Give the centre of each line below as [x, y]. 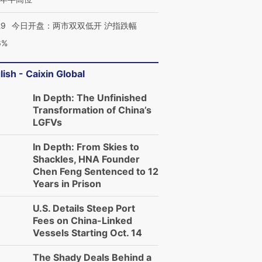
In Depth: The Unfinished [90, 98]
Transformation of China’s [92, 110]
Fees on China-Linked [82, 220]
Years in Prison [67, 184]
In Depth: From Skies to [86, 147]
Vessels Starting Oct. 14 [87, 233]
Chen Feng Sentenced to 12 [96, 171]
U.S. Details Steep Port [84, 208]
